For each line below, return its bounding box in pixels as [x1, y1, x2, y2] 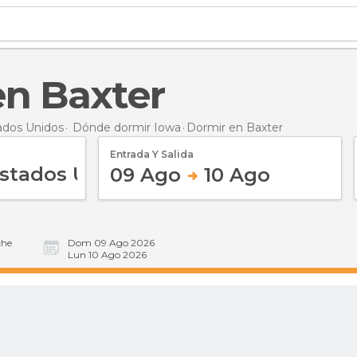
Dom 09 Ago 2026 [68, 237, 155, 249]
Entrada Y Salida [110, 147, 194, 160]
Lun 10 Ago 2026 [68, 249, 147, 261]
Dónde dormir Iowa [73, 120, 181, 135]
